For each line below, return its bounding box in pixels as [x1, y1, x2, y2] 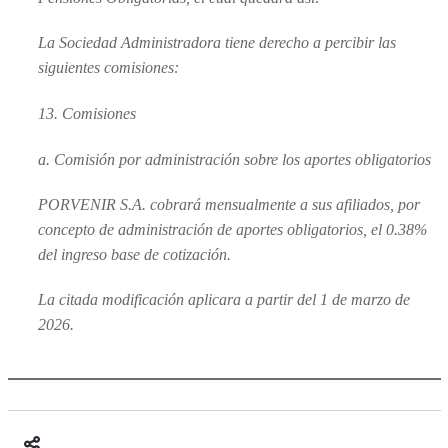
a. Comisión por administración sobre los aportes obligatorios [38, 151, 431, 169]
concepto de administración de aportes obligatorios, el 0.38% [38, 221, 427, 239]
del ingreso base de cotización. [38, 246, 231, 264]
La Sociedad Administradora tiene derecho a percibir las [38, 34, 396, 52]
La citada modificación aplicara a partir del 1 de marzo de [38, 291, 410, 309]
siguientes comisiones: [38, 59, 179, 77]
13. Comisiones [38, 105, 136, 123]
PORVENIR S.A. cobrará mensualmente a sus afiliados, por [38, 196, 420, 214]
